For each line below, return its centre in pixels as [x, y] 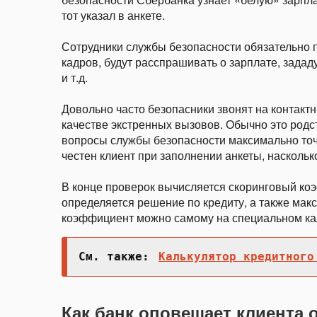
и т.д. [75, 77]
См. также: [117, 257]
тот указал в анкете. [113, 15]
